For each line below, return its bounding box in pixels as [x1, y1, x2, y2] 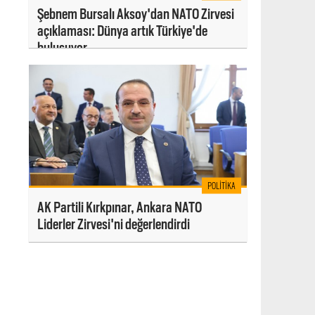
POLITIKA [207, 180, 236, 191]
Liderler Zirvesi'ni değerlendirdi [37, 216, 190, 233]
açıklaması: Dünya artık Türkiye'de [37, 22, 207, 39]
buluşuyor [37, 39, 87, 56]
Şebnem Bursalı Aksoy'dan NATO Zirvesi [37, 5, 234, 22]
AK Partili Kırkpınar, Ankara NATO [37, 199, 202, 217]
